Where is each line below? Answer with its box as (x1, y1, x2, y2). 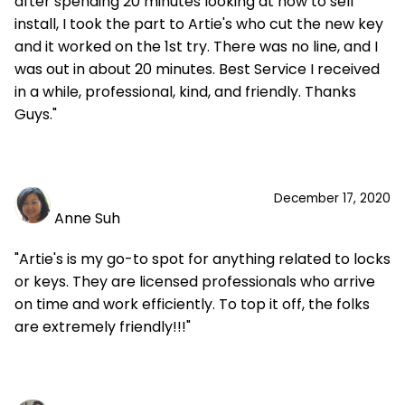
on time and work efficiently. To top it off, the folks (14, 294, 370, 315)
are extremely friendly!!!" (14, 316, 191, 337)
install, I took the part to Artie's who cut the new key (14, 14, 383, 34)
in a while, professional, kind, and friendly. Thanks (14, 81, 356, 102)
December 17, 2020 (274, 190, 391, 207)
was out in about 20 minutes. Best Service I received (14, 59, 380, 80)
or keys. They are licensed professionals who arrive (14, 271, 375, 292)
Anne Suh (54, 208, 120, 229)
